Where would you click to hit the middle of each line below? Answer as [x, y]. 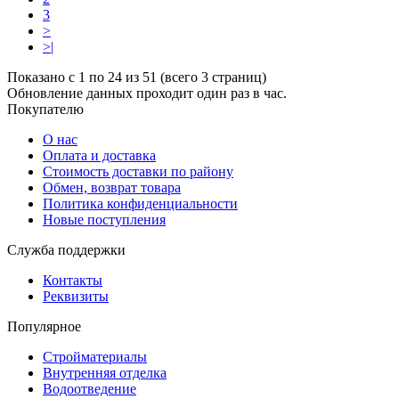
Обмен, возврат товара [112, 187]
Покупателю [45, 109]
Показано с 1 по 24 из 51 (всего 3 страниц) [137, 77]
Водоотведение [90, 388]
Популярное [44, 326]
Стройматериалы [95, 356]
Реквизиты [76, 296]
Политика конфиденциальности [140, 203]
